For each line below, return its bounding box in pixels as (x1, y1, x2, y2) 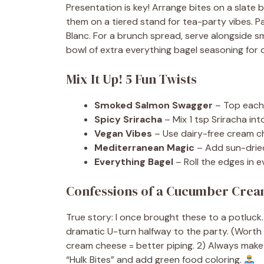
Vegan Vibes (94, 127, 152, 140)
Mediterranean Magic (94, 141, 194, 154)
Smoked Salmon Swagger (94, 98, 213, 111)
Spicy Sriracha (94, 113, 162, 126)
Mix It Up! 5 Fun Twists (66, 70, 197, 88)
